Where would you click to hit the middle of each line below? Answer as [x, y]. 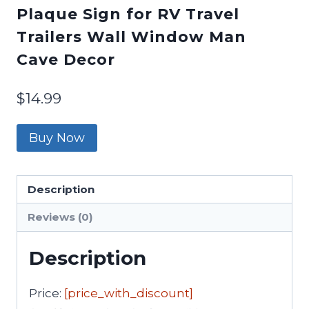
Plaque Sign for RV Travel [128, 14]
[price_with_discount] [129, 293]
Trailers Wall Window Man [131, 37]
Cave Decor [66, 60]
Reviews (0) [61, 217]
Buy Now [57, 138]
